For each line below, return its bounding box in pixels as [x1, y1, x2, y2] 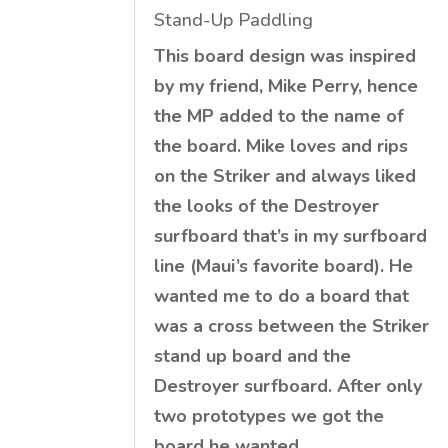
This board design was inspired [154, 43, 417, 68]
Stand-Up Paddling [154, 7, 314, 32]
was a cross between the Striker [154, 313, 430, 338]
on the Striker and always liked [154, 163, 417, 188]
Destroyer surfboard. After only [154, 373, 423, 398]
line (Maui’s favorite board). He [154, 253, 414, 278]
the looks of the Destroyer [154, 193, 380, 218]
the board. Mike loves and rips [154, 133, 409, 158]
